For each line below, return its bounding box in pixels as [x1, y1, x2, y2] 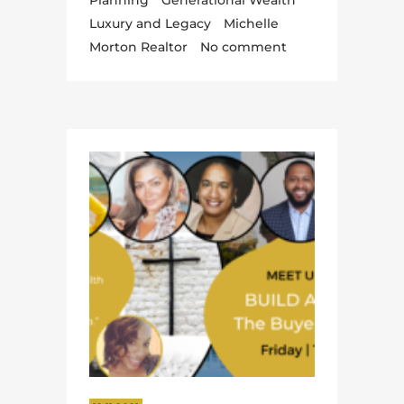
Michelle [224, 15, 279, 32]
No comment [200, 39, 287, 56]
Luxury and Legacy [89, 15, 211, 32]
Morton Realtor [89, 39, 188, 56]
